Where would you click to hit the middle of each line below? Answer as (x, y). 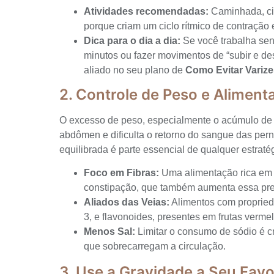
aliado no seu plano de (135, 70)
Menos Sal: (109, 232)
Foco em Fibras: (121, 173)
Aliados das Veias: (127, 202)
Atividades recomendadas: (146, 11)
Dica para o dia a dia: (132, 40)
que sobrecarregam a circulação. (155, 246)
